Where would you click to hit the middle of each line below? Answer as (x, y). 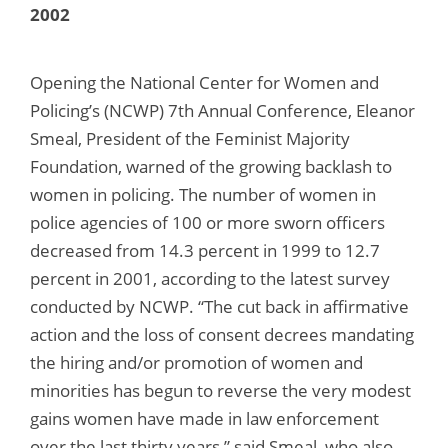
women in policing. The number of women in (203, 194)
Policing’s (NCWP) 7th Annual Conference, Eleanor (222, 110)
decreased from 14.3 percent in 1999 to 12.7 (205, 250)
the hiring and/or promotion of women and (196, 362)
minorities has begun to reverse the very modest (220, 390)
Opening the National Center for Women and (204, 82)
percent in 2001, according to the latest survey (210, 278)
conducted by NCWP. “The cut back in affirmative (219, 306)
